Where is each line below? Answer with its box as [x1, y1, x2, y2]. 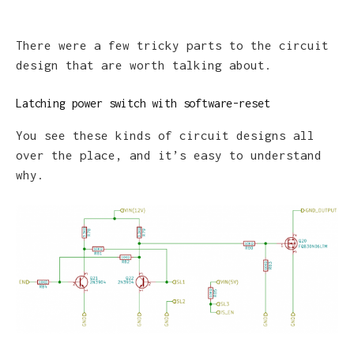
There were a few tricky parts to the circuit [16, 37, 329, 52]
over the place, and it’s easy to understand [16, 147, 322, 162]
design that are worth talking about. [16, 57, 272, 72]
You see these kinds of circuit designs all [16, 127, 314, 142]
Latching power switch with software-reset [16, 96, 270, 111]
